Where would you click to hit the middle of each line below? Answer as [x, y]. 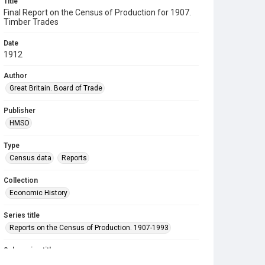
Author [15, 76]
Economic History [38, 193]
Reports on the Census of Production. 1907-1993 [89, 228]
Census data [30, 158]
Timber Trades [31, 22]
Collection [21, 180]
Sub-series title [29, 250]
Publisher [20, 111]
